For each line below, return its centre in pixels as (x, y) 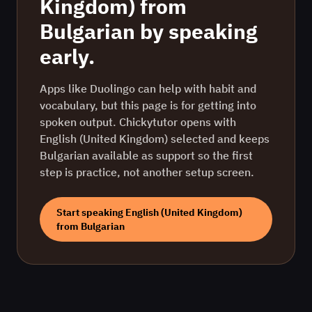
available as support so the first (171, 155)
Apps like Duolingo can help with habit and (148, 88)
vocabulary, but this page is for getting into (148, 105)
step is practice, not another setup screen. (147, 172)
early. (67, 56)
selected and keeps (219, 139)
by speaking (196, 31)
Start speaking (91, 212)
